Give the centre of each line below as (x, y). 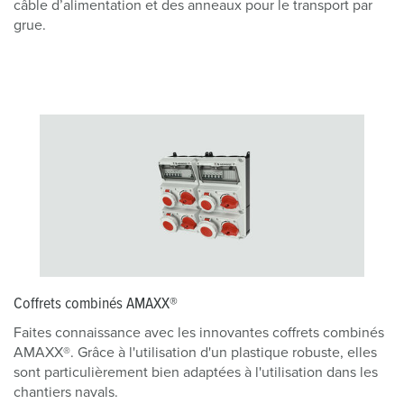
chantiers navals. (68, 392)
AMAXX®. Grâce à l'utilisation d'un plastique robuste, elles (195, 352)
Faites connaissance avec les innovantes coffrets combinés (199, 332)
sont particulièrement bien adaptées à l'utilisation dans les (196, 372)
